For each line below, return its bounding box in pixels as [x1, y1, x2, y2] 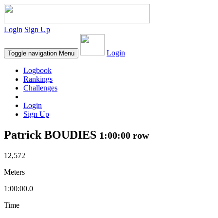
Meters [4, 167, 25, 176]
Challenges [23, 84, 57, 92]
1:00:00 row [99, 129, 149, 141]
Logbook [23, 66, 52, 74]
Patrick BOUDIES [4, 128, 99, 141]
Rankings [23, 75, 53, 83]
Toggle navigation [8, 50, 57, 57]
